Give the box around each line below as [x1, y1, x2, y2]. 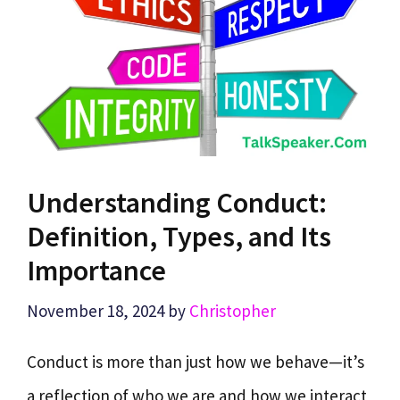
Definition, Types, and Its [27, 218, 331, 254]
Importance [27, 252, 166, 288]
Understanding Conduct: [27, 184, 327, 221]
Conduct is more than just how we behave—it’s [27, 350, 364, 372]
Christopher [189, 300, 276, 322]
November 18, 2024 [27, 300, 164, 322]
